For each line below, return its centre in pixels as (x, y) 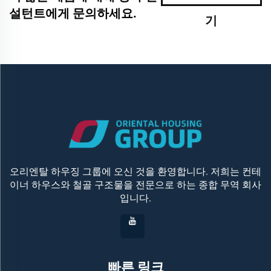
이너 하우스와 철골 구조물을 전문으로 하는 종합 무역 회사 (135, 184)
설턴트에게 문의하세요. (73, 13)
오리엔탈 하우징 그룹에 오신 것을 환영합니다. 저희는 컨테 (135, 171)
